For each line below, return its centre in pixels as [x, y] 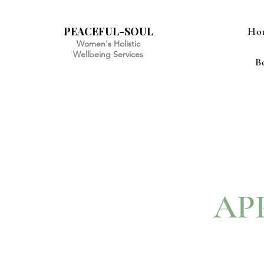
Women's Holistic [108, 44]
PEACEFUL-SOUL [108, 31]
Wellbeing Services [108, 54]
